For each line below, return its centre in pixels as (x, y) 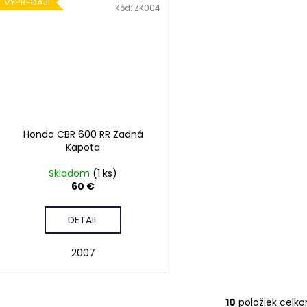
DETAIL (83, 220)
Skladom (71, 174)
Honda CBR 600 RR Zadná (83, 135)
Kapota (83, 148)
